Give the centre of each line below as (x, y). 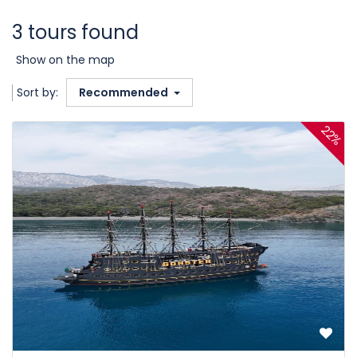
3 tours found (75, 32)
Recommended (125, 92)
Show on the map (65, 60)
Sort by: (37, 92)
